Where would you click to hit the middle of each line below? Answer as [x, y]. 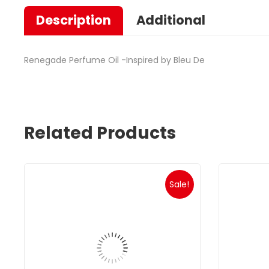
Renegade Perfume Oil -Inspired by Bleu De [114, 60]
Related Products [100, 133]
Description [74, 20]
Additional [171, 20]
